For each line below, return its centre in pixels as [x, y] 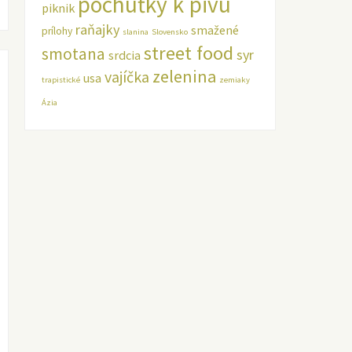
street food [188, 53]
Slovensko [169, 32]
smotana [73, 54]
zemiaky [234, 80]
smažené [214, 30]
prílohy [57, 31]
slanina [135, 32]
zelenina [184, 77]
